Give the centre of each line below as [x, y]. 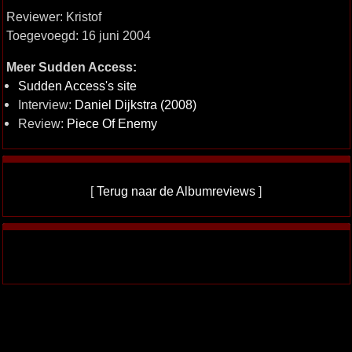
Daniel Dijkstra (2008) [135, 104]
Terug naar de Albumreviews [176, 191]
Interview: [46, 104]
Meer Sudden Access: [71, 67]
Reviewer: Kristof [53, 16]
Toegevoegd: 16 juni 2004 [78, 35]
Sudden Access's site [77, 86]
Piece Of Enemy [112, 123]
